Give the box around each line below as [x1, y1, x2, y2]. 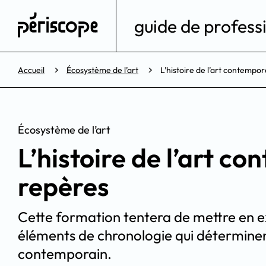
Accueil [18, 65, 45, 76]
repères [18, 170, 109, 203]
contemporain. [18, 245, 112, 263]
